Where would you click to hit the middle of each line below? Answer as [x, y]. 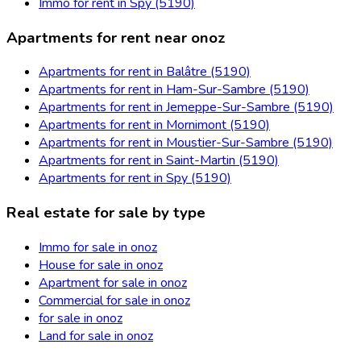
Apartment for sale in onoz [113, 282]
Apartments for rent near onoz [116, 37]
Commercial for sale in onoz [114, 300]
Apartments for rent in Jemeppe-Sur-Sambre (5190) [186, 108]
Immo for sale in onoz [98, 247]
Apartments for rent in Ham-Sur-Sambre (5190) [174, 90]
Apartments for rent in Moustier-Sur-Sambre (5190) [186, 143]
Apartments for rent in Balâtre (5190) [145, 72]
